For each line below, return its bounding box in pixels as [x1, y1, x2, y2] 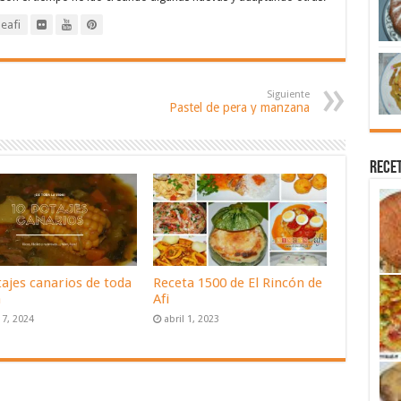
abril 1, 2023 [164, 313, 220, 326]
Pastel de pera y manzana [168, 100, 310, 115]
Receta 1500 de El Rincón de [153, 275, 323, 292]
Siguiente [266, 89, 310, 100]
